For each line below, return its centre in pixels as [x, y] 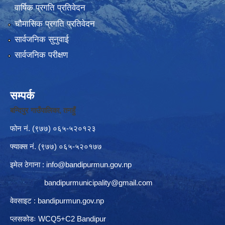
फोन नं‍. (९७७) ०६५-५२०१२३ [53, 129]
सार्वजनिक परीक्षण [41, 55]
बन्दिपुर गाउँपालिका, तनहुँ [43, 110]
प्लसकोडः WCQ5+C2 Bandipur [58, 219]
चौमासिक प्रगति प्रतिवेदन [54, 24]
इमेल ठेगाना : [28, 165]
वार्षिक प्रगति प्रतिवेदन [50, 8]
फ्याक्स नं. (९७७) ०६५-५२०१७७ [56, 147]
